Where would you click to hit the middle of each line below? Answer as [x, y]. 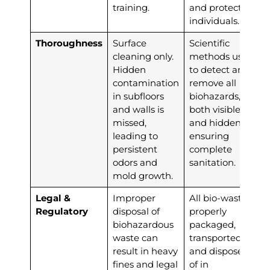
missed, [129, 123]
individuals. [214, 21]
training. [131, 8]
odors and [135, 163]
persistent [135, 149]
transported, [216, 238]
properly [208, 212]
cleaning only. [143, 57]
